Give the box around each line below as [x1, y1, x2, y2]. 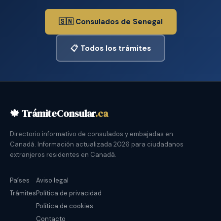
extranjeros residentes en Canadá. [10, 150, 116, 159]
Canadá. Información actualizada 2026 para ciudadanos [10, 140, 184, 149]
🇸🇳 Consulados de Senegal [58, 17, 163, 27]
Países [10, 176, 30, 185]
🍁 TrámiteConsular [10, 107, 95, 121]
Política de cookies [36, 202, 93, 211]
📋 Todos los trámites [70, 43, 151, 53]
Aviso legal [36, 176, 69, 185]
